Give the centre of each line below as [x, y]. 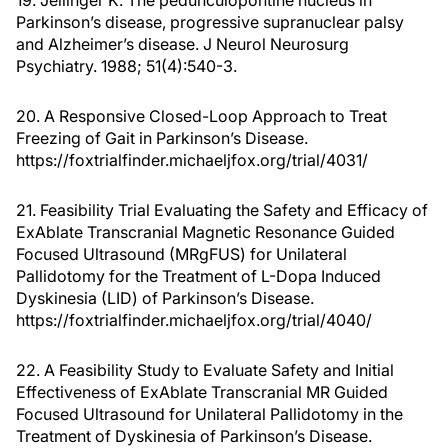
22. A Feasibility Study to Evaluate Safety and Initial [205, 370]
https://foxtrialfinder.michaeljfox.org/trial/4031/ [192, 160]
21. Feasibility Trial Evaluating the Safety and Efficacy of [222, 210]
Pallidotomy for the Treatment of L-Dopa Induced [198, 276]
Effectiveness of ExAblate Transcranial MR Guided [202, 392]
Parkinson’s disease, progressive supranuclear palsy [210, 22]
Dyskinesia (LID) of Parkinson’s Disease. [165, 298]
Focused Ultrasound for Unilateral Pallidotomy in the [209, 414]
